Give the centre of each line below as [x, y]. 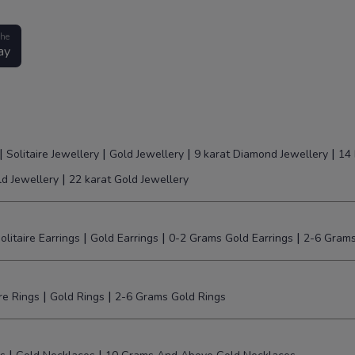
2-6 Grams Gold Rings [170, 297]
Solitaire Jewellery [53, 155]
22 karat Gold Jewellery [129, 180]
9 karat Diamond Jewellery [261, 155]
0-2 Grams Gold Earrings [231, 239]
